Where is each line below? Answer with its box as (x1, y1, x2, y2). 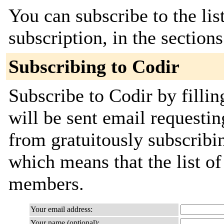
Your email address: (30, 205, 92, 213)
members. (8, 173, 84, 194)
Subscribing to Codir (8, 56, 179, 77)
